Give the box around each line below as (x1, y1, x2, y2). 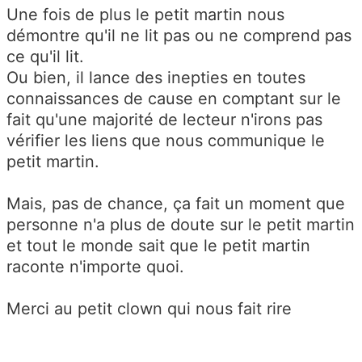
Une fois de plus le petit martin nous (6, 5, 284, 25)
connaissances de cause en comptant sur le (6, 89, 341, 109)
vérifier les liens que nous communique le (6, 131, 325, 151)
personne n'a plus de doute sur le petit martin (6, 215, 355, 235)
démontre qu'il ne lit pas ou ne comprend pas (6, 26, 351, 46)
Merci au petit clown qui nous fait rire (6, 299, 292, 319)
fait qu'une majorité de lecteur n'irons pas (6, 110, 322, 130)
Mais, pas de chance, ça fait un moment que (6, 194, 345, 214)
